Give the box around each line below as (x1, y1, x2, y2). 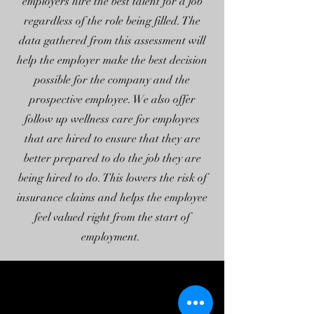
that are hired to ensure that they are (24, 132, 200, 146)
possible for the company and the (34, 73, 190, 87)
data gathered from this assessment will (19, 34, 205, 48)
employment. (81, 230, 143, 244)
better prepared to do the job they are (23, 151, 201, 165)
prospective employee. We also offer (29, 93, 196, 107)
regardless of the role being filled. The (24, 14, 200, 28)
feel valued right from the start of (34, 210, 190, 224)
